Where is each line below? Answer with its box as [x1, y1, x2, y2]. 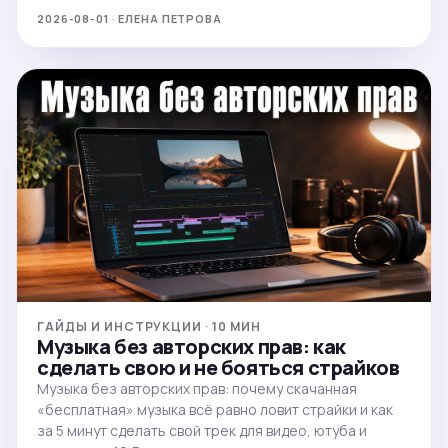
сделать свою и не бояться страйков [37, 353, 400, 381]
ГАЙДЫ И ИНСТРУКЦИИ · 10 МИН [37, 317, 261, 335]
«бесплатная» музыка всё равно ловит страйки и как [37, 399, 393, 419]
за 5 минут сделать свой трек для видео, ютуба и [37, 420, 367, 440]
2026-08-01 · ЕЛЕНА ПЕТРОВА [37, 10, 222, 26]
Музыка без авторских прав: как [37, 332, 346, 360]
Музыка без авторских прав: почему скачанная [37, 378, 357, 398]
